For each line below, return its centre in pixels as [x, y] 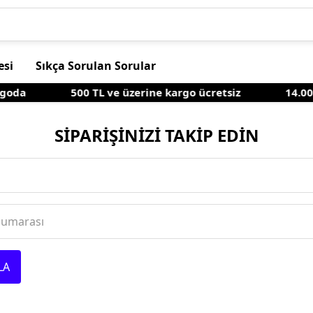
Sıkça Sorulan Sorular [96, 66]
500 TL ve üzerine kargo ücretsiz [150, 93]
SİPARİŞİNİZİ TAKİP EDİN [156, 135]
